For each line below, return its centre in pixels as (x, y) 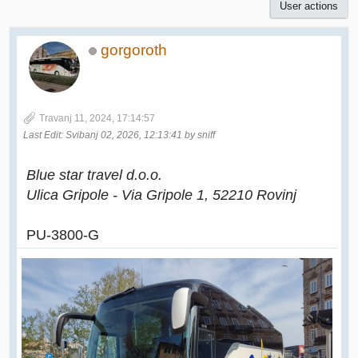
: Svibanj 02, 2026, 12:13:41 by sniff (138, 135)
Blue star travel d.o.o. (94, 175)
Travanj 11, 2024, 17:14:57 (97, 118)
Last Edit (42, 135)
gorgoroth (134, 50)
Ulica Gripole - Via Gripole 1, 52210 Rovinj (161, 195)
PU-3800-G (63, 235)
